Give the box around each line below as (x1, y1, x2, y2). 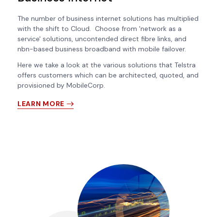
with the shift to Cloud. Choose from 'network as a (17, 24, 182, 33)
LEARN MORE (17, 99, 64, 108)
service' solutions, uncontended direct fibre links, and (17, 34, 186, 44)
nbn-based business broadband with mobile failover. (17, 45, 186, 54)
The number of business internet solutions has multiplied (17, 14, 199, 23)
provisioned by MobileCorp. (17, 81, 107, 90)
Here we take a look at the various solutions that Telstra (17, 61, 196, 70)
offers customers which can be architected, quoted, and (17, 71, 199, 80)
